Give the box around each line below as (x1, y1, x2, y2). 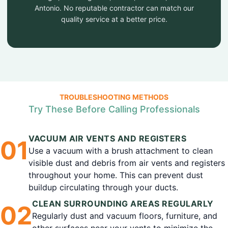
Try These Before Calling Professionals (28, 104, 200, 115)
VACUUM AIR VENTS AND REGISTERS (28, 133, 186, 144)
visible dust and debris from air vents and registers (28, 158, 225, 168)
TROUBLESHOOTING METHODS (60, 93, 168, 101)
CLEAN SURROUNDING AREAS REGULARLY (32, 198, 214, 209)
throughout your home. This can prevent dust (28, 170, 203, 180)
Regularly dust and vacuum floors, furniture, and (32, 211, 217, 221)
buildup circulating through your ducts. (28, 182, 178, 192)
